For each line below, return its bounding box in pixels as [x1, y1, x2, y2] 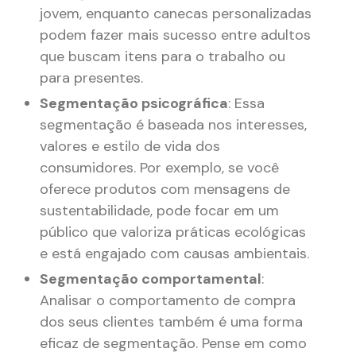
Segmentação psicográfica [40, 94, 228, 114]
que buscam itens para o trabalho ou [40, 47, 285, 67]
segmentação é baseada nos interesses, [40, 115, 307, 135]
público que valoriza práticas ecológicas [40, 222, 306, 242]
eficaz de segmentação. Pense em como [40, 334, 307, 354]
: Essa [228, 94, 265, 114]
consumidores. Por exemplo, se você [40, 158, 279, 178]
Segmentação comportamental [40, 269, 261, 289]
